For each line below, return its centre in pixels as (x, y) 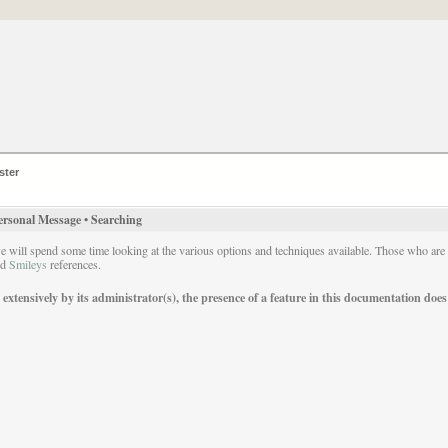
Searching (116, 220)
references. (73, 264)
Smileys (27, 264)
